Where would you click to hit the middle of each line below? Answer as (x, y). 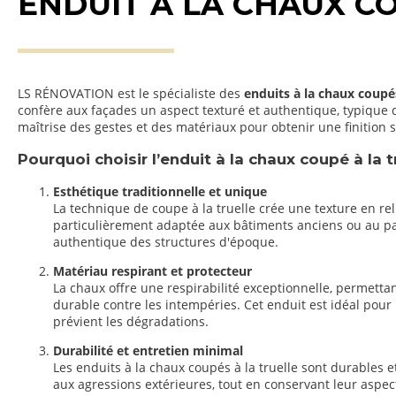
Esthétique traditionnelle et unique (160, 191)
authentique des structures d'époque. (166, 241)
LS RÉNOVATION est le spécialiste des (131, 93)
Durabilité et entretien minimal (148, 351)
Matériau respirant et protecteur (152, 270)
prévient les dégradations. (131, 321)
